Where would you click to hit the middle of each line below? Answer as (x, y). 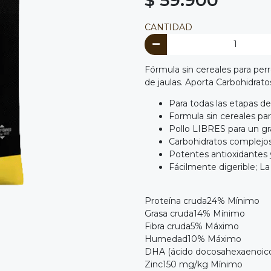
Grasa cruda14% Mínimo (195, 214)
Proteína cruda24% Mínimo (202, 201)
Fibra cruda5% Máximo (192, 227)
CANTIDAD (168, 27)
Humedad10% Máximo (193, 239)
